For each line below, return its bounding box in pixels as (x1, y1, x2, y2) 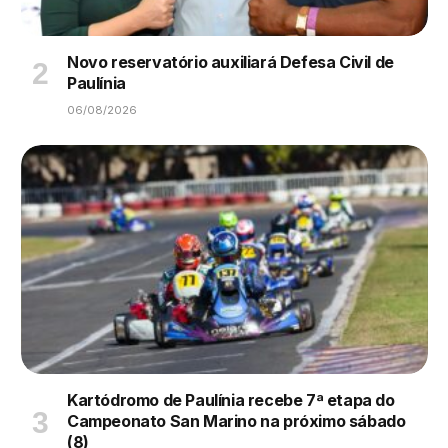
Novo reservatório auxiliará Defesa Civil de (67, 52, 394, 73)
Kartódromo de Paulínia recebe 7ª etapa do (67, 390, 395, 411)
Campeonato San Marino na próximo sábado (67, 411, 406, 432)
